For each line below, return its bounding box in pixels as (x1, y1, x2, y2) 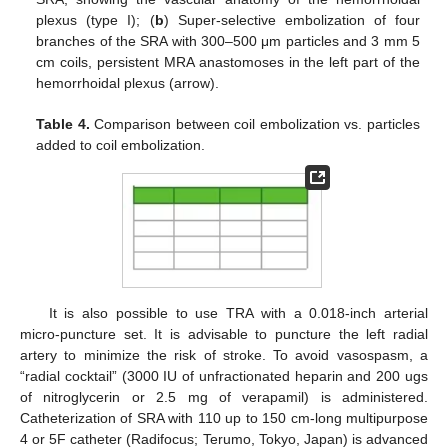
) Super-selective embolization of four (163, 11, 420, 28)
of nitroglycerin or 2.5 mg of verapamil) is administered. (20, 388, 428, 405)
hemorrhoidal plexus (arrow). (36, 74, 220, 91)
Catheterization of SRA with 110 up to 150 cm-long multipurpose (20, 409, 428, 426)
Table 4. (36, 115, 90, 132)
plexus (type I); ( (36, 11, 155, 28)
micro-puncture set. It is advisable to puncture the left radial (20, 325, 428, 342)
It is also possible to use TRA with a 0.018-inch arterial (48, 304, 428, 321)
